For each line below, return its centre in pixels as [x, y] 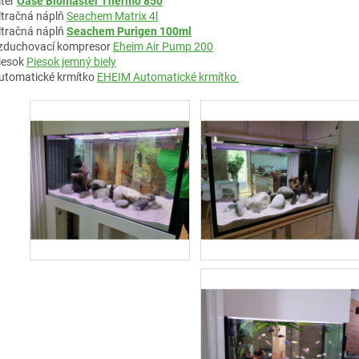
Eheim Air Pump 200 [163, 46]
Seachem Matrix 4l [112, 16]
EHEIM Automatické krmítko [168, 77]
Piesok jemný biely [71, 61]
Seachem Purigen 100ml [129, 31]
